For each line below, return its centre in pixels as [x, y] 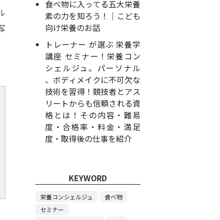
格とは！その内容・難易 [93, 115]
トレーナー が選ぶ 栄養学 [93, 44]
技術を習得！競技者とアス [93, 91]
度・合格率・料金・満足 [93, 127]
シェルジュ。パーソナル [93, 68]
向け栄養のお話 [72, 27]
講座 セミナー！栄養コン [93, 56]
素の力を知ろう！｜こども [93, 16]
